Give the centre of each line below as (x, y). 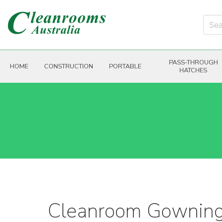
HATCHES (194, 70)
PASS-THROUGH (193, 62)
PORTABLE (125, 66)
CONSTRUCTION (69, 66)
